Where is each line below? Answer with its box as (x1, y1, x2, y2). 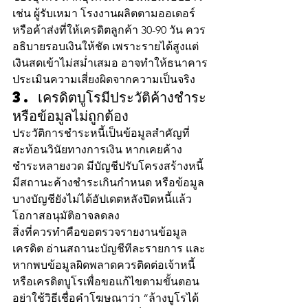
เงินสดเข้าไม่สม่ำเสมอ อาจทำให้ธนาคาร (12, 56, 208, 69)
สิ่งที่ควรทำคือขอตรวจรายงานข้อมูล (12, 225, 187, 239)
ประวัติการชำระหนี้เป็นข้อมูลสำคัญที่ (12, 126, 190, 140)
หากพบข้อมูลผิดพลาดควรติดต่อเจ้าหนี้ (12, 258, 195, 272)
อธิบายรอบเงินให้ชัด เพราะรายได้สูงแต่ (12, 39, 199, 53)
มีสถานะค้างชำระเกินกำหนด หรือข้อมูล (12, 175, 204, 189)
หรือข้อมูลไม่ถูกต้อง (12, 105, 129, 125)
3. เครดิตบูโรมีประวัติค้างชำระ (12, 87, 206, 107)
